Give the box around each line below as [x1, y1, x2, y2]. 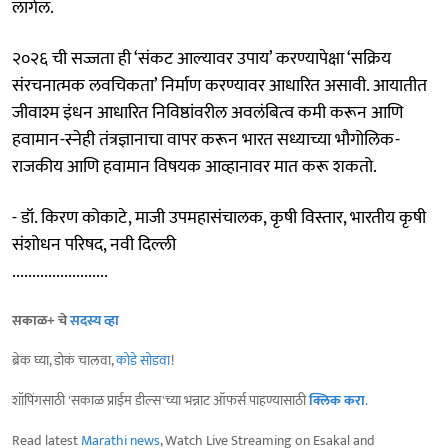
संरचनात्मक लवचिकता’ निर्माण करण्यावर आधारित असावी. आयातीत [12, 70, 427, 101]
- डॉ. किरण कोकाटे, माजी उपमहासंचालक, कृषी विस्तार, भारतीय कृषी [12, 202, 426, 233]
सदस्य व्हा [70, 308, 119, 332]
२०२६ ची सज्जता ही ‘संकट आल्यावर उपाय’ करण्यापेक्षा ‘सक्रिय [12, 43, 391, 74]
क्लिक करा [309, 388, 365, 412]
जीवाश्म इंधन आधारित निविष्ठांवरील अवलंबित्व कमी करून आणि [12, 97, 403, 128]
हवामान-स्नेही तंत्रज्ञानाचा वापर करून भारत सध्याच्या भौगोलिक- [12, 124, 400, 155]
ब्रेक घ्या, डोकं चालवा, [12, 348, 116, 372]
